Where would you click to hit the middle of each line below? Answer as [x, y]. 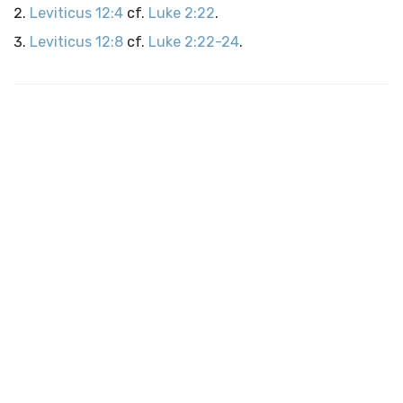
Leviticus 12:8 [76, 42]
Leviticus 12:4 [76, 13]
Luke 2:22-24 [194, 42]
